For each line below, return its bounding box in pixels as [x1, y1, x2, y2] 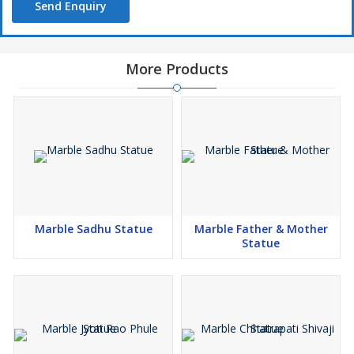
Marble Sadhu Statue [34, 221, 153, 237]
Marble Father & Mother [194, 221, 328, 237]
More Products [126, 59, 228, 79]
